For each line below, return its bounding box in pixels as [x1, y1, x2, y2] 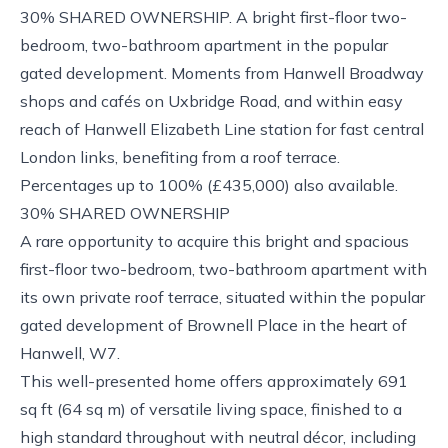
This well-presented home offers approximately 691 [20, 370, 408, 391]
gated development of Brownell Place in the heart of [20, 314, 407, 335]
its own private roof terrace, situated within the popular [20, 286, 425, 307]
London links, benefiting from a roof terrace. [20, 146, 340, 167]
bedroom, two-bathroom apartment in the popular [20, 34, 388, 55]
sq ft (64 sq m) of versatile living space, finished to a [20, 398, 402, 419]
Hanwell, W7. [20, 342, 120, 363]
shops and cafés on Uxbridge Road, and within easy [20, 90, 403, 111]
